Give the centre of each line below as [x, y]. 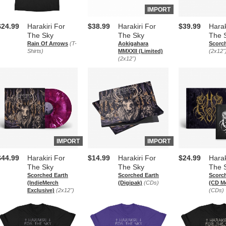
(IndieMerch [43, 183]
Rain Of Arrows [48, 43]
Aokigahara [133, 43]
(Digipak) [130, 183]
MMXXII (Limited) [140, 51]
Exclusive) [41, 190]
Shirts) [35, 51]
